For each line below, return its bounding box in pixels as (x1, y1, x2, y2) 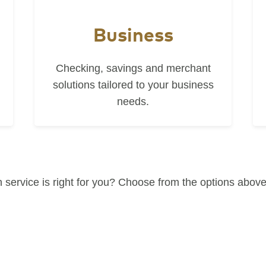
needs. (117, 96, 149, 107)
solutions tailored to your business (52, 79, 214, 91)
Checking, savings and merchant (55, 62, 211, 74)
